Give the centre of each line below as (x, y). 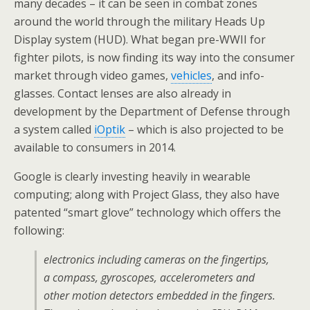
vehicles (191, 75)
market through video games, (92, 75)
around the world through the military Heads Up (139, 21)
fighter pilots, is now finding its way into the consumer (154, 57)
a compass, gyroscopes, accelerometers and (149, 277)
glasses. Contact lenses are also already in (122, 93)
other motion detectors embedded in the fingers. (159, 295)
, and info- (238, 75)
